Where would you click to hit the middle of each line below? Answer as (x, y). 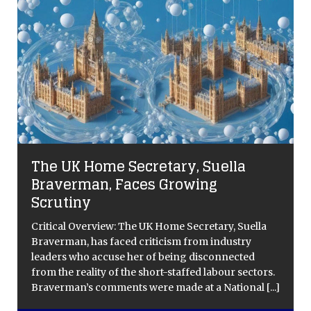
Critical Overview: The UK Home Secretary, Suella (149, 226)
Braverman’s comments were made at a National (149, 287)
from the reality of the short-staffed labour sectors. (153, 272)
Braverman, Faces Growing (124, 184)
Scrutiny (61, 202)
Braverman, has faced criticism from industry (141, 241)
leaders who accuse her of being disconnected (143, 257)
